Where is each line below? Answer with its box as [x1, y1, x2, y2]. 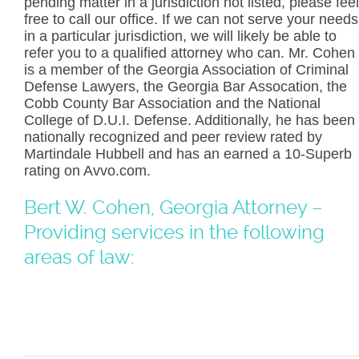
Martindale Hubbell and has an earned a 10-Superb [24, 146, 352, 162]
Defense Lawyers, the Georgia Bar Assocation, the [24, 79, 347, 95]
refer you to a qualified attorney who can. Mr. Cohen [24, 45, 355, 61]
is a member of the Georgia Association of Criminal [24, 62, 349, 78]
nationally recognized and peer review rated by [24, 129, 322, 145]
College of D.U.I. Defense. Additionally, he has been [24, 112, 355, 128]
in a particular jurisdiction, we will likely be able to [24, 28, 337, 44]
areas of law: [24, 246, 135, 268]
